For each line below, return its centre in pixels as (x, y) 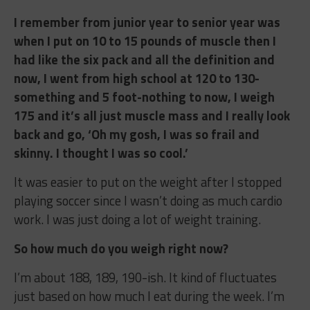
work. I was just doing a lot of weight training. (137, 219)
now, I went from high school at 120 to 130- (136, 78)
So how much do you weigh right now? (121, 248)
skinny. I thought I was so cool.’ (101, 153)
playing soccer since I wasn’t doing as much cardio (148, 200)
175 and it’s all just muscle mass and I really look (152, 115)
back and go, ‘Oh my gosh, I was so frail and (136, 134)
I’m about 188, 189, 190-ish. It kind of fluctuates (145, 277)
